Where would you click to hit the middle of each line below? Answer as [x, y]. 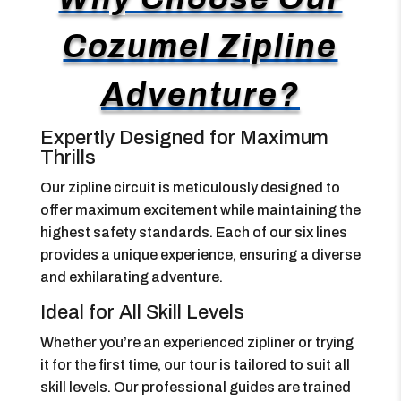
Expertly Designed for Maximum [184, 138]
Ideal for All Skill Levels [142, 312]
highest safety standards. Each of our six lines [193, 232]
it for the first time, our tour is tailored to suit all [195, 365]
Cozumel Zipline [200, 47]
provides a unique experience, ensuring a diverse [200, 255]
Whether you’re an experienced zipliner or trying [196, 342]
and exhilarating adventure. [131, 277]
